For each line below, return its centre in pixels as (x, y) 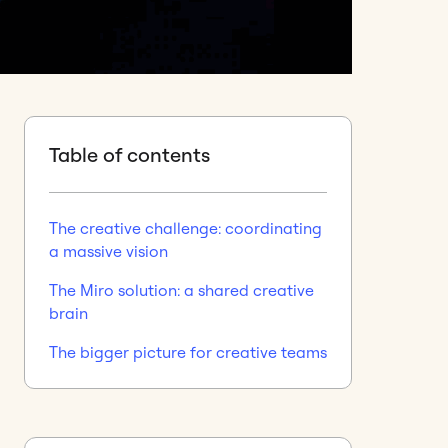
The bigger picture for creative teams (188, 351)
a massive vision (108, 250)
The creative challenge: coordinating (185, 227)
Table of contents (129, 154)
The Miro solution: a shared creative (181, 289)
